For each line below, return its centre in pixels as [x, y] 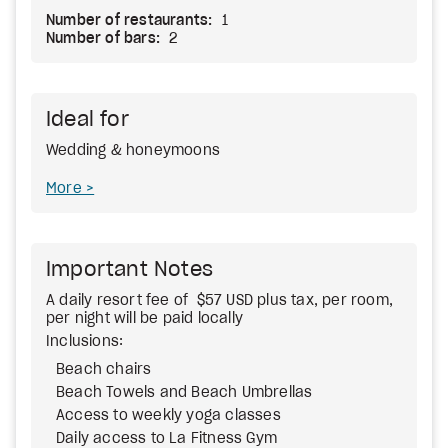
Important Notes [129, 270]
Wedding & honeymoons [133, 151]
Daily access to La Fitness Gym [166, 439]
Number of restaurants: [129, 21]
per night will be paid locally [144, 319]
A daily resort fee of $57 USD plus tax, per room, [220, 301]
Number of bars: [103, 39]
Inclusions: [85, 342]
